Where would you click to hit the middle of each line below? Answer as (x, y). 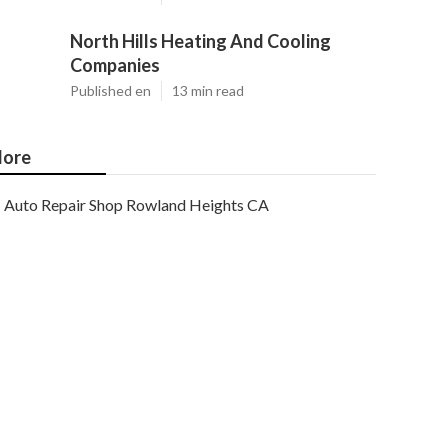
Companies (115, 65)
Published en (110, 90)
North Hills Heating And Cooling (200, 41)
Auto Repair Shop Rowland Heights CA (136, 204)
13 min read (208, 90)
